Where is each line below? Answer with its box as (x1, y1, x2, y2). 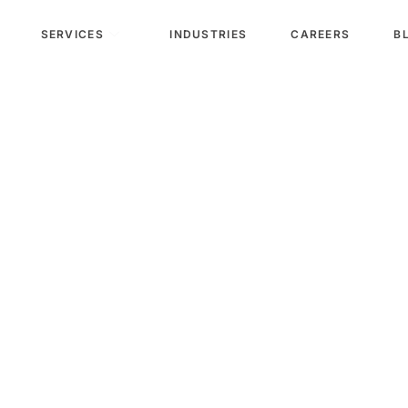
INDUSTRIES (169, 27, 248, 41)
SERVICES (40, 27, 104, 41)
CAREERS (291, 27, 351, 41)
